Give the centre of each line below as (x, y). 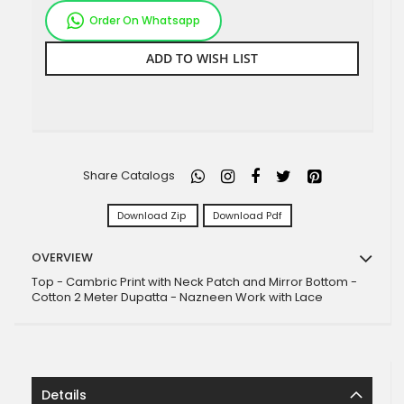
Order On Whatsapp (145, 20)
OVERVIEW (62, 257)
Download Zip (153, 216)
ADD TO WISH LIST (202, 58)
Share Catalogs (129, 175)
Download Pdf (248, 216)
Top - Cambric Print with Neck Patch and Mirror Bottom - (194, 282)
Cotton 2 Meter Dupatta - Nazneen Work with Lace (177, 297)
